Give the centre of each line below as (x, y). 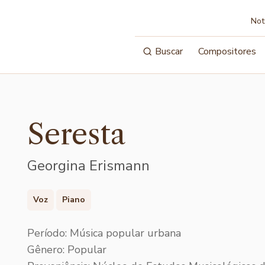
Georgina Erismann (88, 166)
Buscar (169, 51)
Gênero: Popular (67, 249)
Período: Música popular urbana (104, 233)
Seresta (76, 134)
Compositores (227, 51)
